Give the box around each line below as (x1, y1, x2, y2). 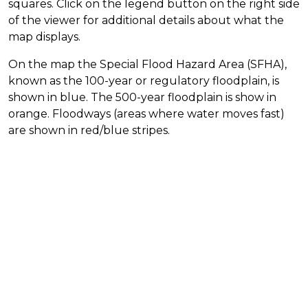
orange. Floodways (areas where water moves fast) (8, 107, 285, 120)
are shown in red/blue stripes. (8, 123, 170, 137)
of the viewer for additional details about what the (8, 13, 284, 27)
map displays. (8, 30, 80, 43)
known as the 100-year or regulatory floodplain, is (8, 74, 279, 87)
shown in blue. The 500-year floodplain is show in (8, 90, 276, 104)
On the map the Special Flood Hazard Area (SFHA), (8, 57, 287, 71)
